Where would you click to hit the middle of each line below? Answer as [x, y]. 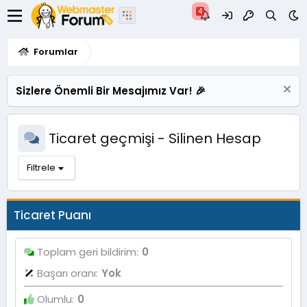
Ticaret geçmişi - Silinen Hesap [153, 138]
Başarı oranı [65, 273]
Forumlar [56, 52]
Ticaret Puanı [52, 215]
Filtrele [41, 168]
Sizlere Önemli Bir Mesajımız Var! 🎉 [111, 91]
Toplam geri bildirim [85, 252]
